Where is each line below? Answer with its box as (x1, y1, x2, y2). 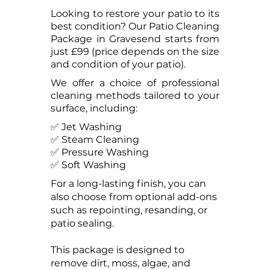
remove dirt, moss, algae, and (51, 257, 190, 269)
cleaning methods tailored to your (51, 90, 219, 101)
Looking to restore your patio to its (51, 8, 219, 19)
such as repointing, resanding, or (51, 204, 207, 216)
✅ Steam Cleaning (51, 134, 139, 145)
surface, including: (51, 102, 137, 114)
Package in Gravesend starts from (51, 33, 219, 45)
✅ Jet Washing (51, 121, 122, 133)
